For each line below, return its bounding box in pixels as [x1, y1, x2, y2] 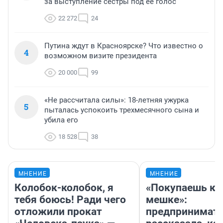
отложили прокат [14, 205, 102, 218]
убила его [44, 115, 78, 124]
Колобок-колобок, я [14, 181, 113, 194]
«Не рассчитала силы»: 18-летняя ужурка [44, 95, 189, 105]
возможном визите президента [44, 51, 157, 60]
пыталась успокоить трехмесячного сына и [44, 105, 199, 114]
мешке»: [146, 193, 187, 206]
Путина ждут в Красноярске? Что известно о [44, 41, 203, 50]
